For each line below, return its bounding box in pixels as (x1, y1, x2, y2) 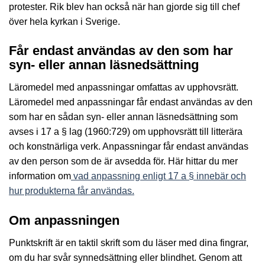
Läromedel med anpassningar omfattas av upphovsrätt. (9, 82, 238, 93)
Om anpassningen (9, 212, 119, 228)
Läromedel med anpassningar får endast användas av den (9, 97, 253, 108)
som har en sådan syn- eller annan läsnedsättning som (9, 112, 238, 122)
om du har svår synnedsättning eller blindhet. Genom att (9, 252, 242, 263)
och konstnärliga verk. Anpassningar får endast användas (9, 141, 248, 152)
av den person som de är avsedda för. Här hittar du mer (9, 156, 238, 167)
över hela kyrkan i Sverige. (9, 16, 120, 27)
